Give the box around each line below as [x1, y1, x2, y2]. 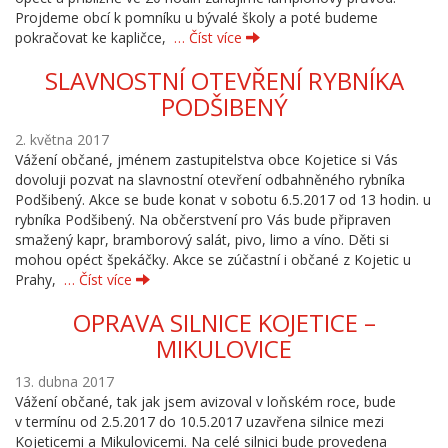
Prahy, [15, 270, 64, 289]
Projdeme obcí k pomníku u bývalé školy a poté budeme [15, 8, 378, 27]
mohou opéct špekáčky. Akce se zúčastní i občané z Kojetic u [15, 250, 411, 269]
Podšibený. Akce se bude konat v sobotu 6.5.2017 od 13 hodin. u [15, 190, 431, 209]
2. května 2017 [15, 130, 109, 149]
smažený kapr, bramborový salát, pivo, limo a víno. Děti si [15, 230, 389, 249]
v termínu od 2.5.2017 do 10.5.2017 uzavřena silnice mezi [15, 412, 384, 431]
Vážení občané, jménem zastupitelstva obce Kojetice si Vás [15, 150, 398, 169]
